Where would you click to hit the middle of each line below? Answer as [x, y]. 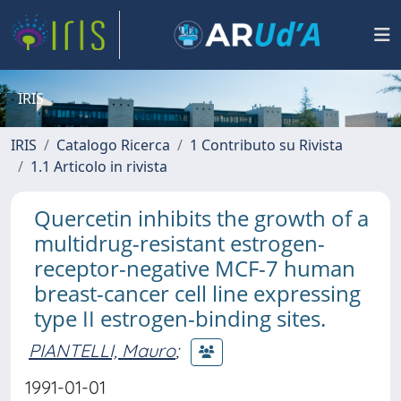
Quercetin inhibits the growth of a [201, 218]
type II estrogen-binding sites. [180, 318]
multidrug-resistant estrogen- [179, 243]
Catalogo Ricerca [113, 145]
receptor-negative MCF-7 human [195, 268]
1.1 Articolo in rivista [99, 166]
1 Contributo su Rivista [266, 145]
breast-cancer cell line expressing [197, 293]
